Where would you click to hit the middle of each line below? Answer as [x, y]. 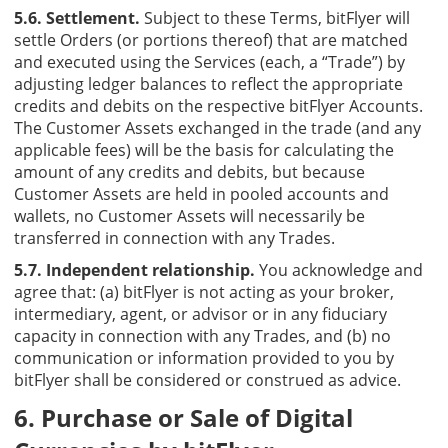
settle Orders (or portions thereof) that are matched [211, 39]
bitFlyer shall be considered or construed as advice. [207, 379]
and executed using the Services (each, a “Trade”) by [209, 61]
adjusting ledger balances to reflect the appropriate [208, 83]
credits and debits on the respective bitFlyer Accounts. [218, 105]
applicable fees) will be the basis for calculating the [204, 149]
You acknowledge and [339, 269]
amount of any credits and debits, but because [189, 171]
